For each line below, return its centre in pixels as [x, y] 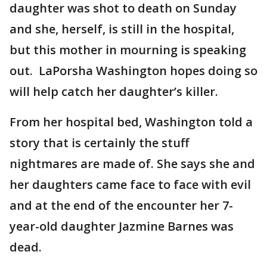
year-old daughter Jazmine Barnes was [122, 226]
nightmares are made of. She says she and [132, 164]
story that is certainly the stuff [99, 143]
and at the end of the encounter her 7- [121, 205]
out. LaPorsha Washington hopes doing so [133, 71]
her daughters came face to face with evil [130, 184]
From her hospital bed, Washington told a [131, 122]
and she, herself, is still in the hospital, [122, 29]
